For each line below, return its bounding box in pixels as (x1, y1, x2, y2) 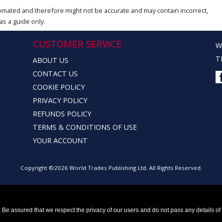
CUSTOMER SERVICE (32, 38, 121, 51)
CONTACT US (32, 69, 78, 79)
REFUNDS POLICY (32, 109, 91, 119)
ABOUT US (32, 55, 68, 65)
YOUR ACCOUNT (32, 136, 88, 146)
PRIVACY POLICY (32, 96, 87, 106)
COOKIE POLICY (32, 82, 85, 92)
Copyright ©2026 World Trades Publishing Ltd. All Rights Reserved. (20, 164, 202, 172)
